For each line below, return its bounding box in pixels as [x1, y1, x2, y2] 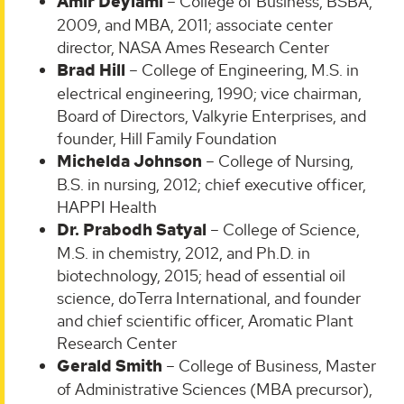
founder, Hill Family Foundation [57, 127, 277, 149]
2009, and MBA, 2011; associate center [57, 14, 333, 35]
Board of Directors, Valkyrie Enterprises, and [57, 105, 366, 126]
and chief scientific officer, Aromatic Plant [57, 309, 353, 331]
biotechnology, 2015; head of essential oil [57, 264, 345, 286]
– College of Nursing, [202, 150, 353, 171]
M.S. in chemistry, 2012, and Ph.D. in [57, 242, 310, 263]
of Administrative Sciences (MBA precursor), [57, 378, 372, 399]
